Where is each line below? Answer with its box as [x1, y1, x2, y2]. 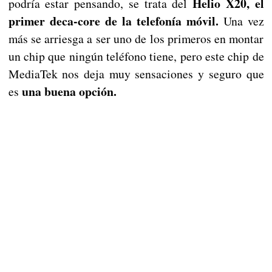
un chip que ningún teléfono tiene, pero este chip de [8, 48, 264, 65]
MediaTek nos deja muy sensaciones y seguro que [8, 66, 264, 83]
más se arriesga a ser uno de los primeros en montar [8, 30, 264, 47]
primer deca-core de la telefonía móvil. [8, 12, 219, 30]
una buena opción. [18, 83, 121, 101]
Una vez [218, 13, 264, 30]
